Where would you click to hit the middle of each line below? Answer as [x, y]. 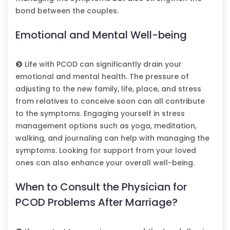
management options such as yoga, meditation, [106, 126]
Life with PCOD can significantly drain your [102, 64]
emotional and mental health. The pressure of [102, 76]
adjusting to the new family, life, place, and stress [108, 89]
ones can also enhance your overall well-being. [105, 162]
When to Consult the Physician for [101, 187]
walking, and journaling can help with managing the [112, 138]
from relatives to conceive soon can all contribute [110, 101]
